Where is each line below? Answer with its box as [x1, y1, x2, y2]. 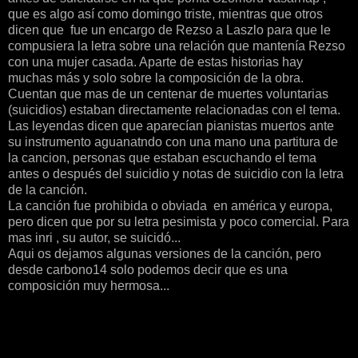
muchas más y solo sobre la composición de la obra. [8, 71, 304, 86]
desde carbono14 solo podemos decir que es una [8, 263, 288, 277]
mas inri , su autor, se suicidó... [8, 231, 181, 245]
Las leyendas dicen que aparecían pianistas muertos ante [8, 119, 334, 133]
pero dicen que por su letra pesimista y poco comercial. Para [8, 215, 349, 229]
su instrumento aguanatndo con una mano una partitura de [8, 135, 338, 149]
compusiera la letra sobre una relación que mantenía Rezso [8, 39, 345, 54]
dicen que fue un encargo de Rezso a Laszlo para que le [8, 23, 331, 38]
